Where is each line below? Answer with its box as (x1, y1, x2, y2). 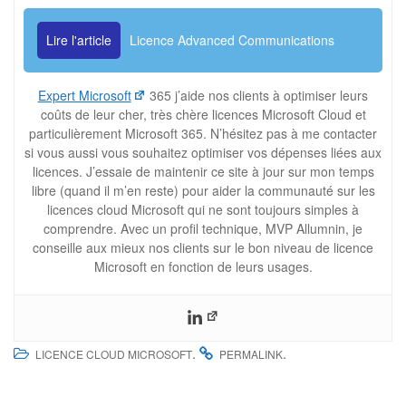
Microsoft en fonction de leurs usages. (93, 257, 313, 275)
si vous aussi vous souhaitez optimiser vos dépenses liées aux (24, 143, 382, 161)
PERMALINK (219, 346, 283, 362)
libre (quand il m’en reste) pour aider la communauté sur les (31, 181, 375, 199)
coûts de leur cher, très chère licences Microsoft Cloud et (40, 105, 366, 123)
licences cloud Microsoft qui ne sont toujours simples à (47, 200, 359, 218)
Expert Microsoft (37, 86, 131, 104)
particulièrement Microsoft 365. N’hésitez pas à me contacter (29, 124, 377, 142)
